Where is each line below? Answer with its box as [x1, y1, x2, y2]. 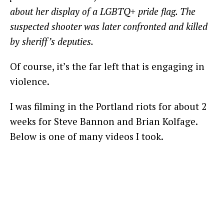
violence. [10, 75, 49, 88]
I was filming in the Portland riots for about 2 [10, 100, 206, 113]
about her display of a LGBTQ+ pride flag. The [10, 5, 195, 18]
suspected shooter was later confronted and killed [10, 20, 207, 33]
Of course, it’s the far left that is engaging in [10, 60, 204, 73]
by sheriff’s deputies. [10, 35, 93, 48]
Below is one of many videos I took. [10, 130, 163, 143]
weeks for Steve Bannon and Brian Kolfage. [10, 115, 197, 128]
